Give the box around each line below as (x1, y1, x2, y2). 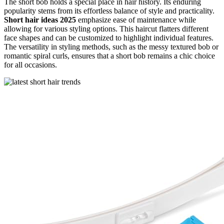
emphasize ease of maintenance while (76, 15, 196, 24)
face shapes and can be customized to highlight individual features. (4, 33, 213, 42)
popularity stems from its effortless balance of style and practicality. (4, 6, 214, 15)
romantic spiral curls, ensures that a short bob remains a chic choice (4, 51, 215, 60)
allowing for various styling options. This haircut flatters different (4, 24, 208, 33)
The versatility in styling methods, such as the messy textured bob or (4, 42, 218, 51)
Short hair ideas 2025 (4, 15, 76, 24)
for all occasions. (4, 60, 57, 69)
